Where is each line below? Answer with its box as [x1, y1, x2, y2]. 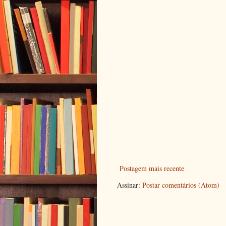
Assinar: [117, 180, 142, 190]
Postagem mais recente [120, 163, 184, 174]
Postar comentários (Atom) [142, 180, 219, 190]
